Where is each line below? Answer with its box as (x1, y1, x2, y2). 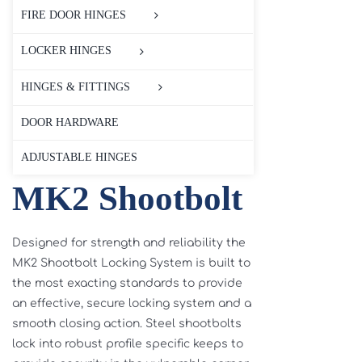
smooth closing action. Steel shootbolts (11, 318, 242, 330)
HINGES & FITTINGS (21, 80, 130, 93)
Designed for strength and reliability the (11, 237, 246, 250)
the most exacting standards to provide (11, 277, 242, 290)
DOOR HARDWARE (21, 116, 119, 128)
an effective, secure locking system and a (11, 297, 251, 310)
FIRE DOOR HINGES (21, 9, 126, 22)
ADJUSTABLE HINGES (21, 150, 137, 163)
